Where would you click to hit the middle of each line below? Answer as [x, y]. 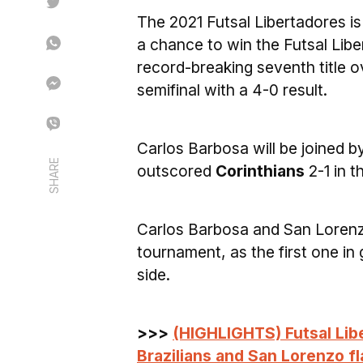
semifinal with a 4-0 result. [232, 90]
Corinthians [260, 171]
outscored [176, 171]
